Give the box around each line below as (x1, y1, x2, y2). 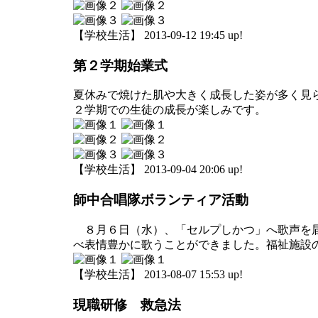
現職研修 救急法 (73, 297, 181, 312)
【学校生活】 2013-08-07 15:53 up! (73, 268, 243, 280)
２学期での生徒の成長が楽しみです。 (73, 104, 266, 116)
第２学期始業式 (73, 57, 168, 73)
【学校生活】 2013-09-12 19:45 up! (73, 28, 243, 41)
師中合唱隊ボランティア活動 (73, 192, 248, 208)
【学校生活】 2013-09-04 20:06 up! (73, 163, 243, 176)
